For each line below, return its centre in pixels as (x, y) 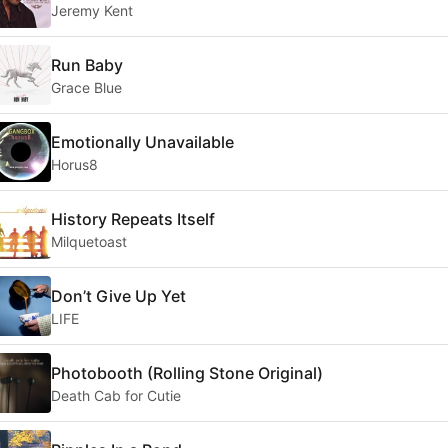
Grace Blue (86, 87)
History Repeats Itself (133, 218)
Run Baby (87, 64)
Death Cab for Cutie (116, 395)
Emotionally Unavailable (142, 141)
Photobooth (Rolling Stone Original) (187, 372)
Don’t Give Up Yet (118, 295)
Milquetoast (89, 241)
